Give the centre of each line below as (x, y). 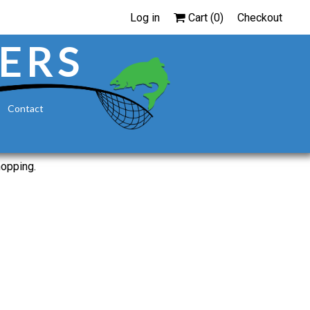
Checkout (260, 17)
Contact (25, 108)
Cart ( (200, 17)
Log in (145, 17)
